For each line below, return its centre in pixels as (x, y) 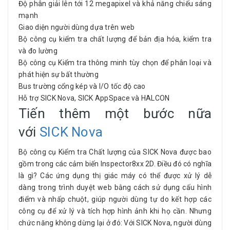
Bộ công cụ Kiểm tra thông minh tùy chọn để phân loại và (115, 63)
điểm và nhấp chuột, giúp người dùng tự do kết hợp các (115, 199)
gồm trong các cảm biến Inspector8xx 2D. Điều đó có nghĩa (115, 164)
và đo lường (38, 51)
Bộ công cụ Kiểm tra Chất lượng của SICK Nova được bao (115, 152)
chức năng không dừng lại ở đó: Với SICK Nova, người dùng (115, 223)
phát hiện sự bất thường (59, 74)
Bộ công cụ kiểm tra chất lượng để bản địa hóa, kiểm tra (115, 39)
